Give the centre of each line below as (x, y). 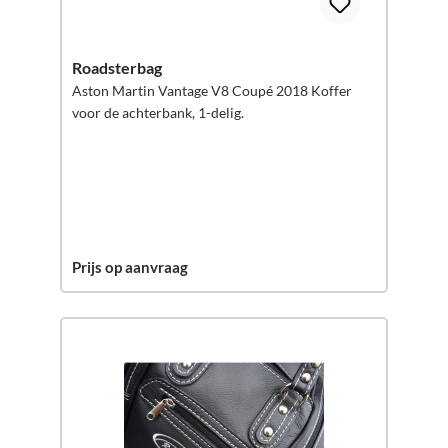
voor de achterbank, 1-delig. (158, 112)
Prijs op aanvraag (130, 267)
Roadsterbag (117, 67)
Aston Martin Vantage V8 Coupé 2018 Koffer (212, 90)
